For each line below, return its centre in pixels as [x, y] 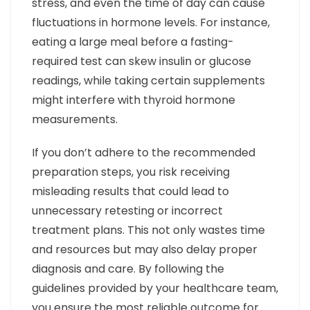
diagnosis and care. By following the [128, 269]
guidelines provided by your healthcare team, [155, 289]
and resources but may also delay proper [145, 250]
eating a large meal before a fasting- [133, 42]
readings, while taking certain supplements [148, 81]
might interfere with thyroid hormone [134, 100]
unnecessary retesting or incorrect [127, 211]
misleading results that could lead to [130, 192]
